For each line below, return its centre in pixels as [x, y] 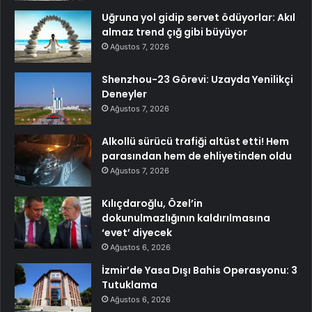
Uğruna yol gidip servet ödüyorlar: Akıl [198, 18]
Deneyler [124, 94]
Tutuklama [130, 285]
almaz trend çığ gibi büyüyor [174, 32]
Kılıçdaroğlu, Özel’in [152, 204]
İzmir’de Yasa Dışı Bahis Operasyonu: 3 [200, 271]
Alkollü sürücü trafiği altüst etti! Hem [195, 142]
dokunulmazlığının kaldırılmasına [186, 218]
